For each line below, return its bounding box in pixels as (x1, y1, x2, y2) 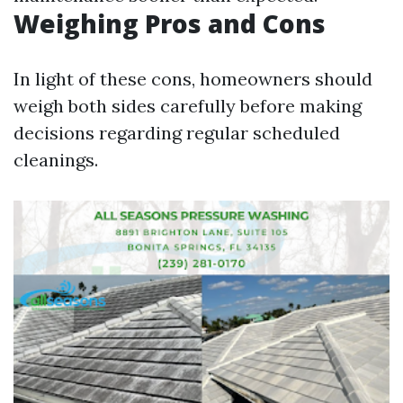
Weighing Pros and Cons (13, 6, 326, 40)
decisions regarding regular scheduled (13, 121, 340, 144)
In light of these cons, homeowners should (13, 67, 372, 90)
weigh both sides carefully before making (13, 94, 362, 117)
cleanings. (13, 148, 98, 171)
